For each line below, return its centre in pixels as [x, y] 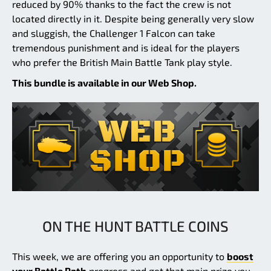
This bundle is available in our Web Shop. [104, 83]
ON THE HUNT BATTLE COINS [135, 226]
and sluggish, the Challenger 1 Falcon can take [114, 33]
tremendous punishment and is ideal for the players [126, 48]
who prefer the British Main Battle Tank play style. [122, 62]
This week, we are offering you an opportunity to [119, 256]
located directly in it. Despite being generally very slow [133, 19]
